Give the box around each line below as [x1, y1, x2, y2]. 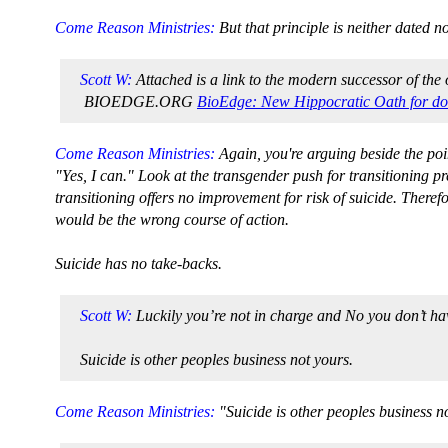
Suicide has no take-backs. [55, 255, 222, 272]
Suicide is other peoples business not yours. [80, 351, 353, 368]
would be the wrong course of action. [55, 211, 289, 228]
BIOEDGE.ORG [80, 93, 197, 110]
